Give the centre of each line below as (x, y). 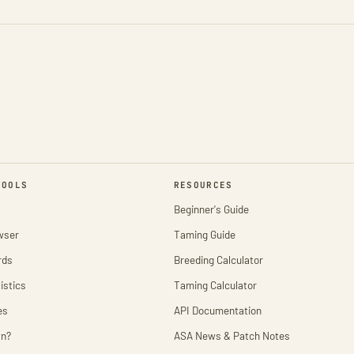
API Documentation (217, 310)
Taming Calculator (215, 285)
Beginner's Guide (211, 209)
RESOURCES (203, 185)
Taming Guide (204, 234)
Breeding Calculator (218, 260)
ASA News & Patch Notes (232, 335)
